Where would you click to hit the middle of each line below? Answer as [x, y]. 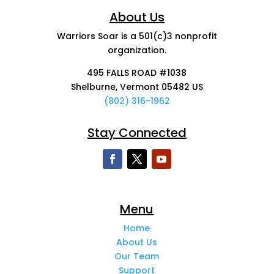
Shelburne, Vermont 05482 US [137, 87]
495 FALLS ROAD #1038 [137, 72]
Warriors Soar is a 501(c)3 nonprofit [137, 36]
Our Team [137, 256]
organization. [137, 50]
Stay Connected [137, 132]
